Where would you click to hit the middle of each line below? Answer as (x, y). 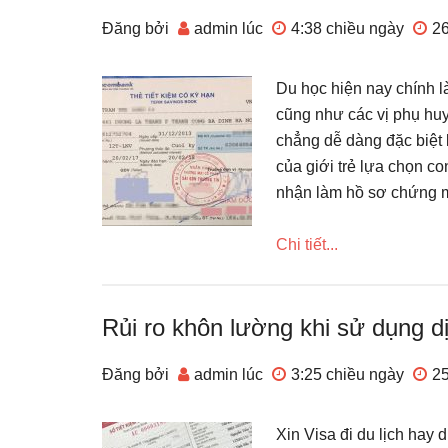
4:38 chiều (328, 28)
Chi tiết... (307, 244)
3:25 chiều (328, 374)
